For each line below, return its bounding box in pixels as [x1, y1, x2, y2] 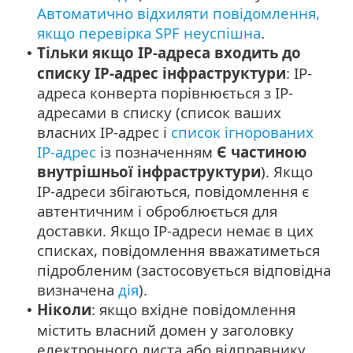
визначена [37, 280, 118, 300]
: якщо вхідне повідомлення [91, 299, 295, 320]
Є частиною [217, 142, 307, 162]
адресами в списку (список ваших [37, 102, 281, 123]
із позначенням [96, 142, 217, 162]
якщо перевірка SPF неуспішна [37, 23, 261, 43]
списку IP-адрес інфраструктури [37, 63, 286, 84]
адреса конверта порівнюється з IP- [37, 83, 293, 103]
